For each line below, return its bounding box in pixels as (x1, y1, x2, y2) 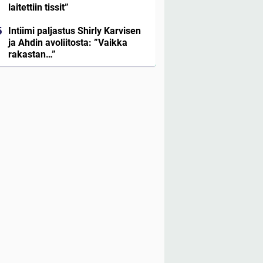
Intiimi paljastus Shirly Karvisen (8, 25, 141, 37)
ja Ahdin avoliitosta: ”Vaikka (8, 37, 127, 49)
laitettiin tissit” (8, 2, 69, 14)
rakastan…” (8, 49, 56, 60)
